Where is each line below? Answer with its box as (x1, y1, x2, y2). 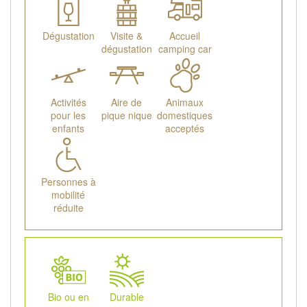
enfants (52, 121, 84, 136)
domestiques (157, 108, 212, 123)
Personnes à (40, 175, 96, 189)
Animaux (166, 95, 204, 110)
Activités (50, 95, 86, 110)
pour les (51, 108, 86, 123)
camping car (158, 42, 212, 56)
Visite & (110, 29, 143, 43)
